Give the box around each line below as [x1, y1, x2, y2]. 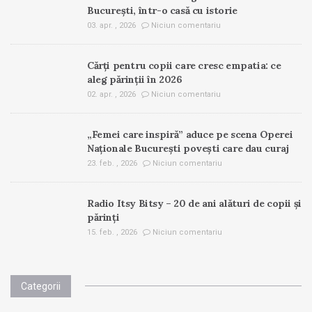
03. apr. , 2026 [87, 21, 136, 31]
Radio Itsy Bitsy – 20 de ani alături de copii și [87, 197, 302, 210]
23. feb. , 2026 [87, 159, 137, 169]
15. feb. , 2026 [87, 228, 137, 237]
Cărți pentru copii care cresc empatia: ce [87, 59, 281, 72]
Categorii [21, 281, 61, 292]
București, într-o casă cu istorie [87, 4, 237, 17]
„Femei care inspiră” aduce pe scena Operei [87, 128, 293, 141]
